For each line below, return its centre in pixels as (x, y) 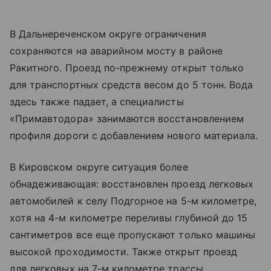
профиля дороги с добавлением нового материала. (134, 136)
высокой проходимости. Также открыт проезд (123, 252)
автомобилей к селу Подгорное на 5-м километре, (133, 201)
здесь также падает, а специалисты (97, 102)
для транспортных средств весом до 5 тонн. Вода (132, 85)
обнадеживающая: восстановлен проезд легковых (132, 184)
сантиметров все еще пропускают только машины (133, 235)
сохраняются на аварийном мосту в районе (116, 51)
